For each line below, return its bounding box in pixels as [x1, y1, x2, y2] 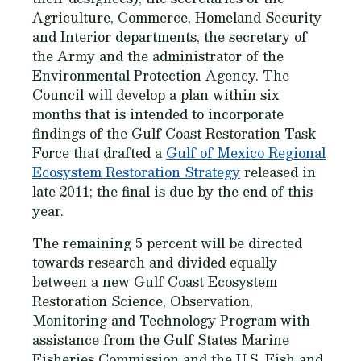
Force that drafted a [32, 142, 166, 164]
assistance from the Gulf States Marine [32, 329, 289, 351]
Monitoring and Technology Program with [32, 309, 310, 331]
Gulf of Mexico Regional [166, 142, 326, 164]
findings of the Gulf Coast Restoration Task [32, 122, 316, 144]
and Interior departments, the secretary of [32, 26, 307, 48]
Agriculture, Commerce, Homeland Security [32, 6, 322, 28]
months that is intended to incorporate [32, 103, 284, 125]
